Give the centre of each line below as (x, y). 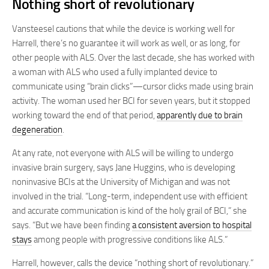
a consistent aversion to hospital (192, 225)
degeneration (37, 130)
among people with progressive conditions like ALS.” (130, 240)
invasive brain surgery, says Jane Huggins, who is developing (124, 168)
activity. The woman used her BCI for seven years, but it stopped (131, 101)
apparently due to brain (200, 116)
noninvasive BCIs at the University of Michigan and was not (121, 182)
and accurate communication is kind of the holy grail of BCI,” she (129, 211)
